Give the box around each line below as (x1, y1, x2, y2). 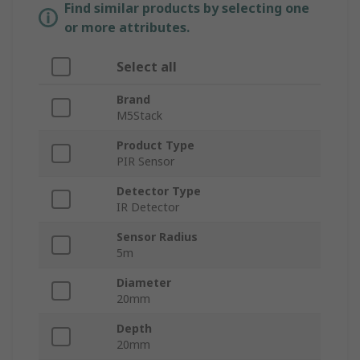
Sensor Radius (117, 229, 198, 245)
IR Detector (117, 199, 179, 215)
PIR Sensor (117, 153, 174, 170)
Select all (117, 58, 177, 76)
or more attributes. (64, 18, 190, 37)
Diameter (117, 275, 171, 291)
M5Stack (117, 108, 162, 124)
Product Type (117, 137, 194, 153)
